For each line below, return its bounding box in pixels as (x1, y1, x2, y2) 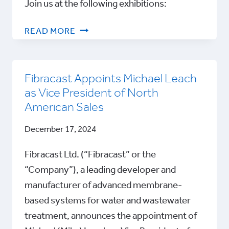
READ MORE (25, 22, 76, 40)
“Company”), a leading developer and (25, 161, 176, 180)
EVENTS (75, 59, 110, 77)
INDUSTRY (75, 46, 119, 63)
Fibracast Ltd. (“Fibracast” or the (25, 146, 156, 165)
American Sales (25, 96, 104, 119)
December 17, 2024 (25, 121, 96, 139)
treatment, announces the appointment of (25, 207, 197, 226)
